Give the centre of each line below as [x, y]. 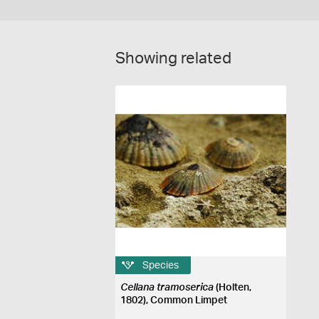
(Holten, [233, 288]
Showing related [173, 58]
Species [161, 265]
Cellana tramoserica [167, 288]
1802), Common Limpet [174, 300]
